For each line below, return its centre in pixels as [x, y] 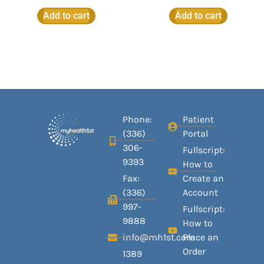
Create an [204, 178]
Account [201, 192]
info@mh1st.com [159, 237]
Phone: [137, 119]
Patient [199, 119]
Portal [196, 133]
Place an [201, 237]
